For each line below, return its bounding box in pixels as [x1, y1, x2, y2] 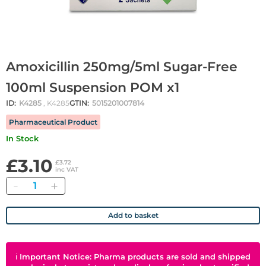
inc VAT [55, 166, 78, 174]
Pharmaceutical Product [9, 118, 97, 127]
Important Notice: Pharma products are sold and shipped [20, 252, 251, 262]
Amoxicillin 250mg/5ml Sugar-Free [6, 59, 237, 75]
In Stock [8, 134, 39, 144]
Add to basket [107, 211, 159, 220]
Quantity [24, 178, 61, 189]
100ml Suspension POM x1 [6, 80, 179, 96]
